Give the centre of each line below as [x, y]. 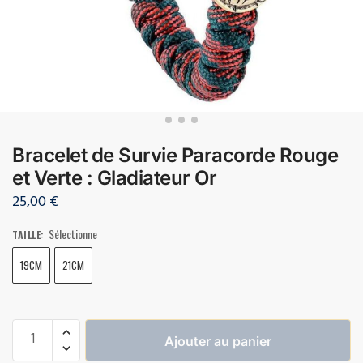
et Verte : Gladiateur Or [114, 177]
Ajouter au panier [218, 341]
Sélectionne [73, 233]
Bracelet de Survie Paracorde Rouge [175, 155]
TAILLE [26, 234]
